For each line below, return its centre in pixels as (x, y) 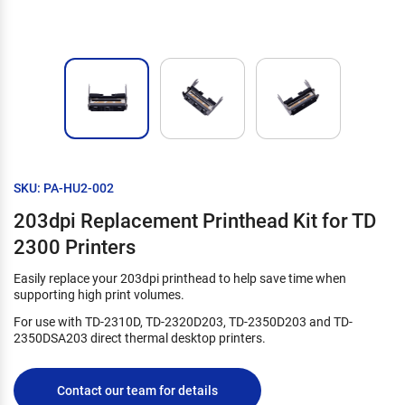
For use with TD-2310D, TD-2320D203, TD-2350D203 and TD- (183, 321)
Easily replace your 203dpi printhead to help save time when (180, 278)
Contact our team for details (137, 390)
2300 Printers (75, 246)
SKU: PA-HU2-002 (64, 187)
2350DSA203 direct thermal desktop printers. (140, 337)
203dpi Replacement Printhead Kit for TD (195, 220)
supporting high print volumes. (99, 294)
